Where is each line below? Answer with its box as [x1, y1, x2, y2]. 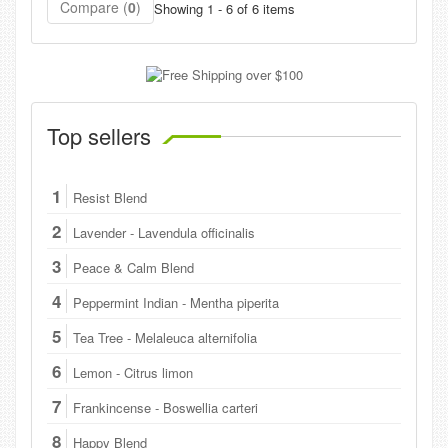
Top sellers [47, 119, 151, 151]
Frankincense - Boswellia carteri [73, 397, 258, 417]
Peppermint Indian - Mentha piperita [73, 292, 279, 312]
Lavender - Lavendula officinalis [73, 222, 255, 242]
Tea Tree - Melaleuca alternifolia [73, 327, 257, 347]
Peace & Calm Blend [73, 257, 194, 277]
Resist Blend [73, 187, 147, 207]
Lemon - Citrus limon [73, 362, 193, 382]
